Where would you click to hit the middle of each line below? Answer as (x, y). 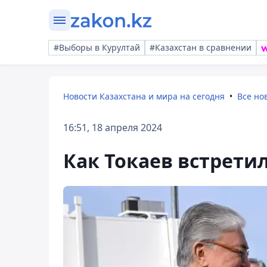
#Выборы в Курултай (97, 47)
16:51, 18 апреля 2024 (113, 128)
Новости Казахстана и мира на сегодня (144, 96)
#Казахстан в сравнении (201, 47)
